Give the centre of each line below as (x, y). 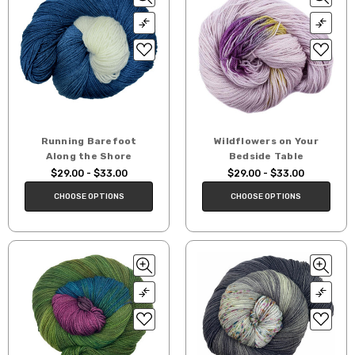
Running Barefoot (89, 141)
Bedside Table (266, 156)
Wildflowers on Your (266, 141)
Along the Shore (89, 156)
